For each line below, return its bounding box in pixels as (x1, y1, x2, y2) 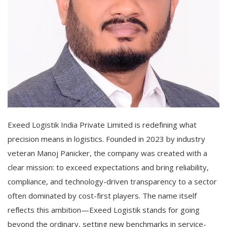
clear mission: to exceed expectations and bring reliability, (8, 162, 209, 172)
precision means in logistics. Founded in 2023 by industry (8, 134, 205, 144)
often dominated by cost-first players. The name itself (8, 191, 197, 201)
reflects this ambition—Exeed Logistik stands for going (8, 205, 200, 215)
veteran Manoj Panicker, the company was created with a (8, 148, 207, 158)
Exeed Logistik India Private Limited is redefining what (8, 120, 197, 130)
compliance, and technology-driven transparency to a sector (8, 176, 217, 186)
